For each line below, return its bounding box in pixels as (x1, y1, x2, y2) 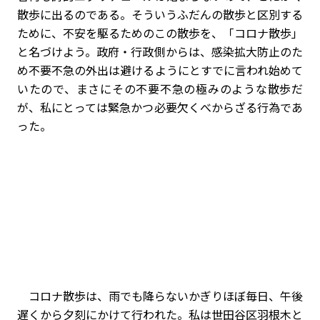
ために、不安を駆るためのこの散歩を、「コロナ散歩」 (17, 24, 303, 41)
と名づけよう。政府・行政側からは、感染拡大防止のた (17, 42, 303, 60)
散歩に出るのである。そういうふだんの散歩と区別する (17, 5, 303, 23)
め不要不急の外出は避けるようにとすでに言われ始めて (17, 61, 303, 79)
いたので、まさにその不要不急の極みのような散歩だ (17, 79, 303, 97)
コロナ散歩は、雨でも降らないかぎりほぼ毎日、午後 (17, 286, 303, 304)
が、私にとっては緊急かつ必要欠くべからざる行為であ (17, 98, 303, 116)
